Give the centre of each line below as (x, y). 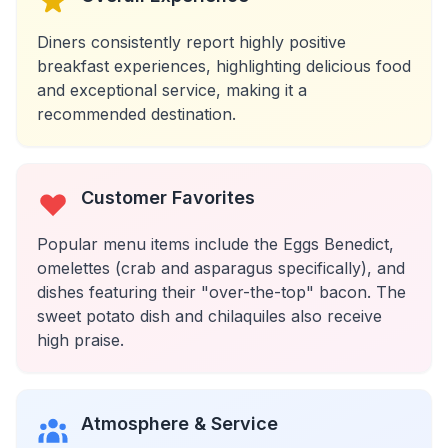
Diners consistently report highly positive (191, 42)
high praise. (80, 340)
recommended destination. (136, 114)
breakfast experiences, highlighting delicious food (224, 66)
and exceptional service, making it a (172, 90)
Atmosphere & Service (179, 423)
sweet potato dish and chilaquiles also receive (209, 316)
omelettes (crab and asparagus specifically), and (221, 268)
